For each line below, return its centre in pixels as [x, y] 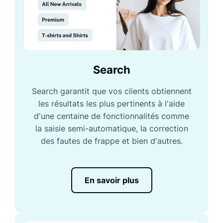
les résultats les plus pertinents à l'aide [111, 104]
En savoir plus [111, 180]
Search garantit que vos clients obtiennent [111, 91]
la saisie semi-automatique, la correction [111, 129]
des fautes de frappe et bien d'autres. [111, 141]
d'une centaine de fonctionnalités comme [111, 116]
